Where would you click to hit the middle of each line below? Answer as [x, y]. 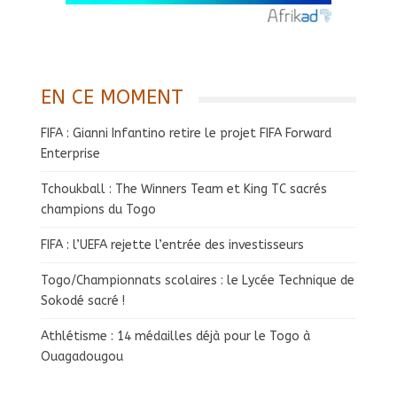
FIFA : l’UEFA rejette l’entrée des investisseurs [172, 245]
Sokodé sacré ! [83, 300]
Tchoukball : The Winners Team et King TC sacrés [184, 189]
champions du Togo [98, 209]
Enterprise [70, 153]
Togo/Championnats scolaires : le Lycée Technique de [198, 280]
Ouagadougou [82, 356]
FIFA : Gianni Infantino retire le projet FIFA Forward [186, 133]
